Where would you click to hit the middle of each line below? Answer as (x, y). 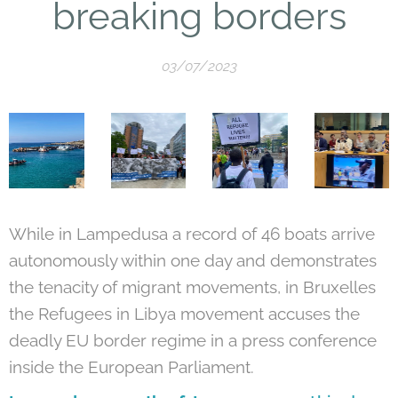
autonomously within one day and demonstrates (193, 260)
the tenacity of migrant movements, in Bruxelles (192, 287)
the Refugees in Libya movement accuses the (184, 313)
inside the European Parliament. (131, 366)
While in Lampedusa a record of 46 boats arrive (192, 233)
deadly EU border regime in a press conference (193, 340)
